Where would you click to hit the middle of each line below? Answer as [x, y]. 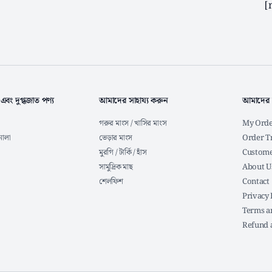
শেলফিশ [111, 182]
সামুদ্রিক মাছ [116, 167]
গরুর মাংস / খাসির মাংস [133, 124]
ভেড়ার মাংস [116, 138]
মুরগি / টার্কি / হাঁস [123, 153]
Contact [256, 182]
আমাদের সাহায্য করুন [134, 101]
